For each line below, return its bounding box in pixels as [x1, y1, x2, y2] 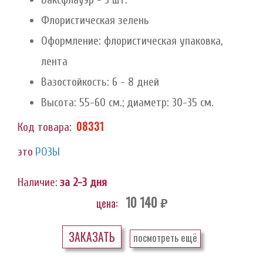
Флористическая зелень [41, 14, 149, 27]
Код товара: [18, 120, 72, 134]
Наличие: [18, 176, 58, 189]
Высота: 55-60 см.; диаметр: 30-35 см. [41, 96, 214, 109]
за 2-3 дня [60, 176, 107, 189]
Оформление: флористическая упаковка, [41, 34, 222, 48]
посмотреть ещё [133, 230, 197, 245]
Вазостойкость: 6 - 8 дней [41, 75, 159, 89]
